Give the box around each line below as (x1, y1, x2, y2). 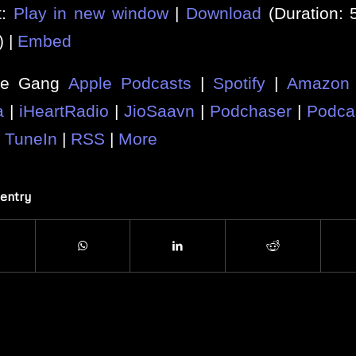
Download (186, 4, 262, 23)
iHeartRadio (19, 101, 109, 120)
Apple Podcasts (68, 73, 192, 92)
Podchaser (210, 101, 292, 120)
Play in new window (13, 4, 168, 23)
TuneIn (5, 129, 57, 148)
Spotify (213, 73, 266, 92)
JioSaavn (124, 101, 195, 120)
